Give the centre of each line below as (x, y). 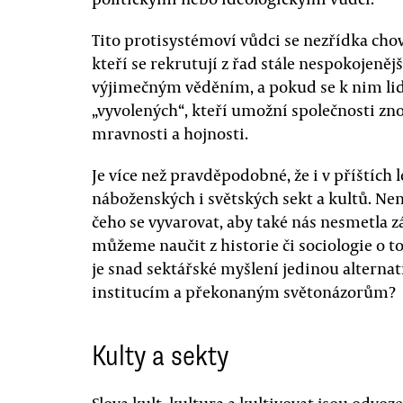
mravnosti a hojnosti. (170, 133)
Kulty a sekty (160, 356)
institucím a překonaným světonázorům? (244, 291)
